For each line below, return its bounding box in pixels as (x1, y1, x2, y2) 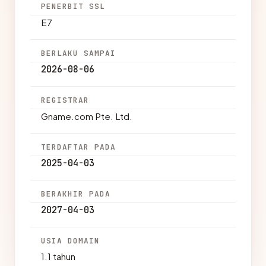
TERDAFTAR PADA (41, 142, 116, 152)
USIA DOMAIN (41, 236, 100, 246)
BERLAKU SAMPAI (41, 48, 116, 58)
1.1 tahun (41, 251, 75, 262)
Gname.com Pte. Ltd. (41, 110, 132, 122)
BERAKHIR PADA (41, 189, 111, 199)
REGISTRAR (41, 95, 90, 105)
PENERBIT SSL (41, 1, 106, 11)
